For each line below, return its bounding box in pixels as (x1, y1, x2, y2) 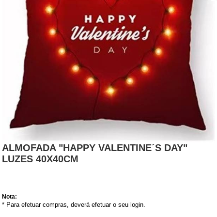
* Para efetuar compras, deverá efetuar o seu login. (2, 201, 146, 208)
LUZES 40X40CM (2, 153, 79, 164)
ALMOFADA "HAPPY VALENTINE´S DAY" (2, 142, 188, 153)
